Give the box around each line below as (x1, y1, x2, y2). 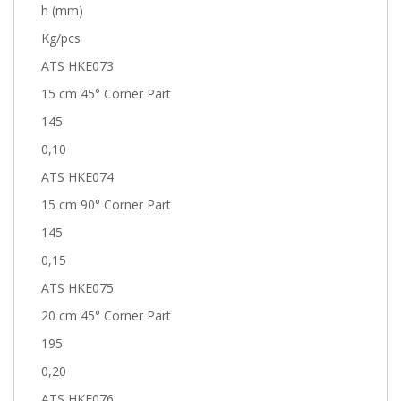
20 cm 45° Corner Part (41, 307, 172, 325)
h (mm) (41, 2, 84, 20)
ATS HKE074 (41, 168, 115, 186)
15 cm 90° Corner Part (41, 196, 172, 214)
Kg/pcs (41, 30, 81, 47)
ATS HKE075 (41, 279, 115, 297)
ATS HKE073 (41, 57, 115, 75)
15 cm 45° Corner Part (41, 85, 172, 103)
